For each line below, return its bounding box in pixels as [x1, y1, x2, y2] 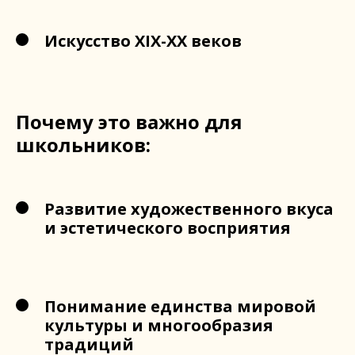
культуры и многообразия [44, 315, 273, 336]
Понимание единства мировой [44, 296, 316, 317]
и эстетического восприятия [44, 217, 291, 239]
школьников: [16, 132, 151, 158]
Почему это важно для [16, 109, 242, 135]
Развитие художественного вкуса [44, 198, 334, 219]
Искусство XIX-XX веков [44, 30, 242, 52]
